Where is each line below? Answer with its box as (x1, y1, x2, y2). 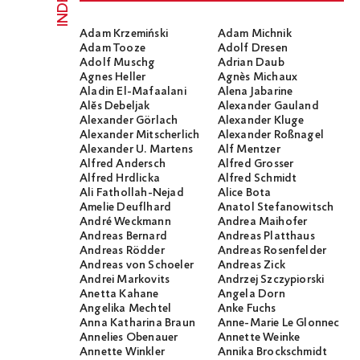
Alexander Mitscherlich (80, 128, 200, 143)
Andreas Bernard (80, 229, 167, 244)
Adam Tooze (80, 41, 145, 56)
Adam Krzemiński (80, 27, 168, 42)
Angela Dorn (217, 287, 285, 302)
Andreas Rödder (80, 243, 165, 259)
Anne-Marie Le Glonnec (217, 316, 340, 331)
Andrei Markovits (80, 272, 170, 288)
